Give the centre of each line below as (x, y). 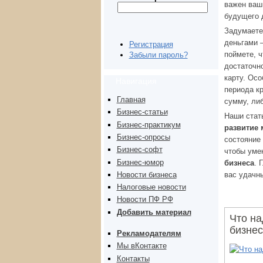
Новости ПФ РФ (145, 200)
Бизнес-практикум (149, 124)
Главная (131, 100)
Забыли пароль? (158, 55)
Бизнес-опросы (143, 137)
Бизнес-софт (139, 150)
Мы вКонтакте (141, 246)
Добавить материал (154, 212)
